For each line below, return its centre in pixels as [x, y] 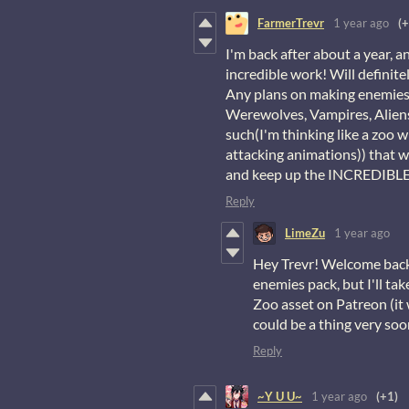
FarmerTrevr [291, 23]
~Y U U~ [280, 397]
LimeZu [305, 233]
